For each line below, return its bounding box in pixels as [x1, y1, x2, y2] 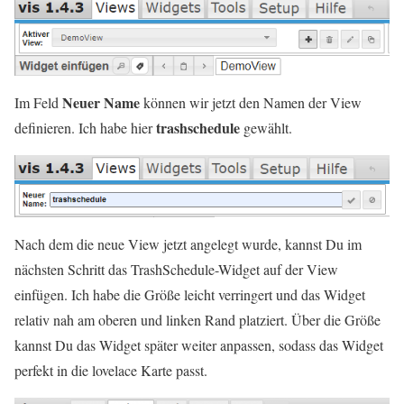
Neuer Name [62, 91, 140, 113]
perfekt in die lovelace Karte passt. [14, 360, 207, 380]
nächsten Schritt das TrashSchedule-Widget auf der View [14, 259, 338, 279]
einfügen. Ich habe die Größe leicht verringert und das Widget [14, 284, 365, 304]
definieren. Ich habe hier [14, 117, 156, 137]
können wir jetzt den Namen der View [140, 92, 362, 112]
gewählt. [243, 117, 292, 137]
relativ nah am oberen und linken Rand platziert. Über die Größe [14, 309, 381, 329]
